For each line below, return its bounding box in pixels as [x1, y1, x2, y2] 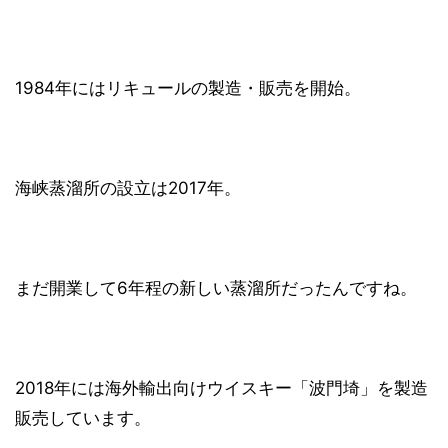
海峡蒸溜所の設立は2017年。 [15, 178, 241, 199]
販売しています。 [15, 408, 151, 429]
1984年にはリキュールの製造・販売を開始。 [15, 78, 361, 99]
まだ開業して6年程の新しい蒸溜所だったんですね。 [15, 278, 417, 299]
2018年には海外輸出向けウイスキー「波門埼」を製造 [15, 378, 428, 399]
